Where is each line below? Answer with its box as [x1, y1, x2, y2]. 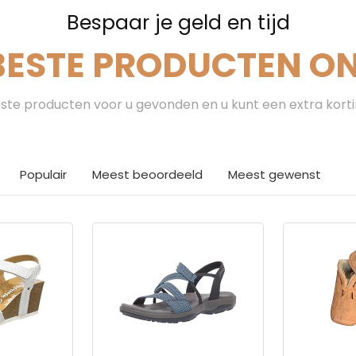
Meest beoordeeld [92, 165, 203, 183]
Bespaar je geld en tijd [66, 8, 290, 37]
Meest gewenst [228, 165, 321, 183]
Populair [20, 165, 67, 183]
